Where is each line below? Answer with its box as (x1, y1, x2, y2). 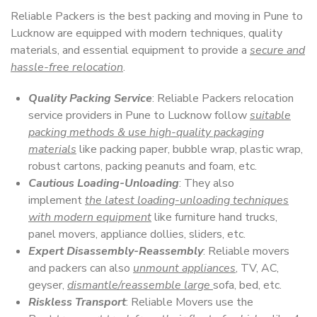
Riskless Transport (28, 294, 126, 310)
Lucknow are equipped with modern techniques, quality (11, 25, 282, 41)
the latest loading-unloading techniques (85, 192, 289, 208)
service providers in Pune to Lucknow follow (28, 108, 250, 123)
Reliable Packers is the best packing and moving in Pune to (11, 8, 303, 24)
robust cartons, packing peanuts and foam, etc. (28, 158, 257, 174)
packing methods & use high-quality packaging (28, 125, 264, 140)
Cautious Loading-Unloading (28, 175, 179, 191)
